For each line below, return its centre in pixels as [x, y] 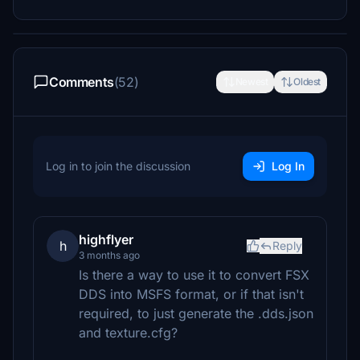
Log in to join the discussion [118, 166]
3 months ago [109, 255]
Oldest [307, 82]
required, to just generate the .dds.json [196, 313]
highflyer [106, 239]
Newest [252, 82]
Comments [82, 82]
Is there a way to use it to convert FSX [194, 275]
